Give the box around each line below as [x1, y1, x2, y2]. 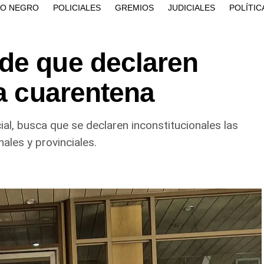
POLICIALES [53, 2, 101, 12]
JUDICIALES [168, 2, 215, 12]
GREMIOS [115, 2, 154, 12]
